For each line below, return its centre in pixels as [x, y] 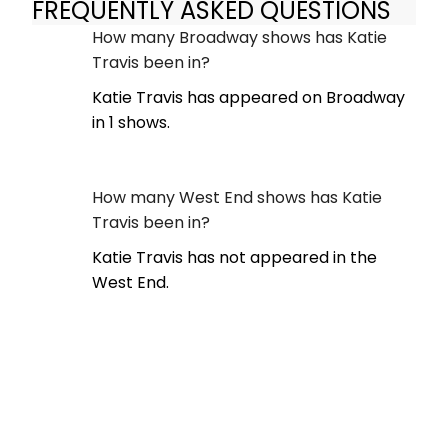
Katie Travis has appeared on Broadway [248, 98]
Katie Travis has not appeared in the [234, 258]
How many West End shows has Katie [237, 198]
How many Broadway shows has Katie [239, 38]
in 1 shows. [131, 123]
